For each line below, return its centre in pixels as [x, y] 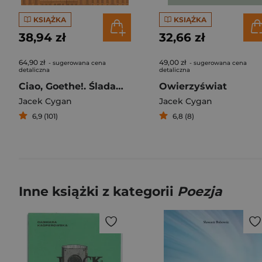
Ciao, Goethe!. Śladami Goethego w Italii [120, 86]
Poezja [200, 192]
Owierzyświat [193, 86]
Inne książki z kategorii [98, 192]
